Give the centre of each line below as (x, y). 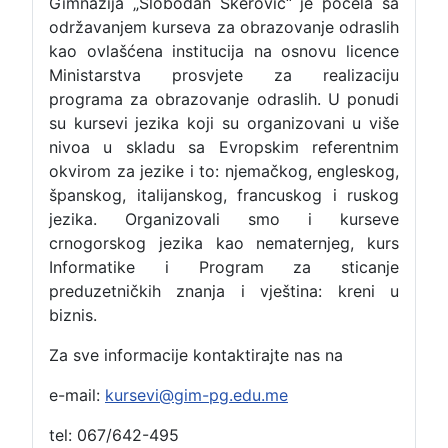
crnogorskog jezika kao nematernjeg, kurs (224, 243)
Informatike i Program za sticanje (224, 267)
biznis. (73, 315)
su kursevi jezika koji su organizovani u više (224, 123)
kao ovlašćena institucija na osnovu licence (224, 51)
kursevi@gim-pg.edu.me (196, 395)
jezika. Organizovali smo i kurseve (224, 219)
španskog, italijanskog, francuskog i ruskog (224, 195)
